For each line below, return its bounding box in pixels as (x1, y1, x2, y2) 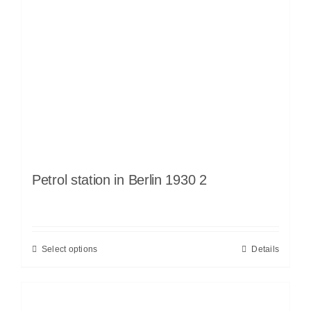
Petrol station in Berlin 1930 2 (32, 171, 207, 187)
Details (251, 244, 279, 254)
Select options (42, 244, 98, 254)
